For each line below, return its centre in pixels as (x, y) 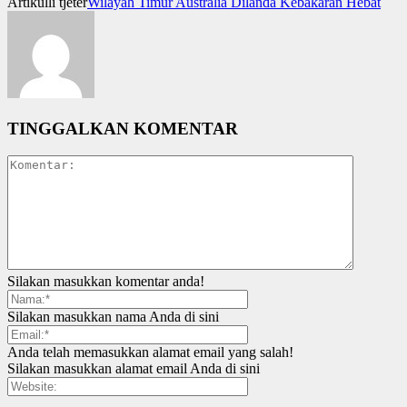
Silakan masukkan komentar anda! (106, 282)
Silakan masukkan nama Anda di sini (113, 317)
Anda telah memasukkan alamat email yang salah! (150, 352)
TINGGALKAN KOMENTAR (123, 128)
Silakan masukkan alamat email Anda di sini (134, 369)
